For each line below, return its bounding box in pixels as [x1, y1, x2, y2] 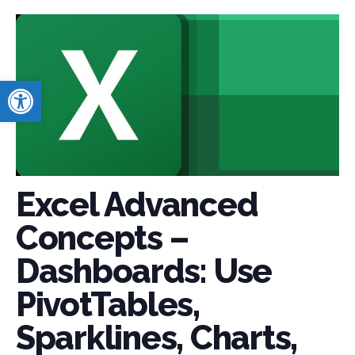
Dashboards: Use [16, 252, 273, 292]
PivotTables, [16, 285, 200, 325]
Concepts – [16, 219, 189, 258]
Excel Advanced [16, 185, 258, 225]
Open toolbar [7, 73, 86, 103]
